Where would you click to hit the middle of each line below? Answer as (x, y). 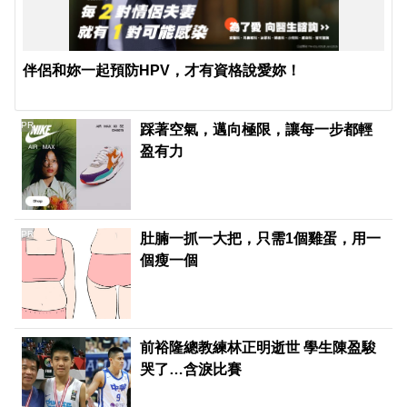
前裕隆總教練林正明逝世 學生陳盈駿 (258, 348)
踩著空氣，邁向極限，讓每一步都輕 (257, 130)
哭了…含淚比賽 (191, 370)
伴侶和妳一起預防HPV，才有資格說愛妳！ (162, 71)
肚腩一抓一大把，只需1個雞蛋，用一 (261, 239)
